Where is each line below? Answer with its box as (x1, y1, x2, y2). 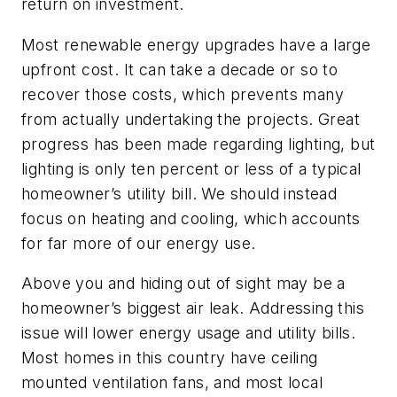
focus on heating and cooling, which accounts (21, 208, 361, 228)
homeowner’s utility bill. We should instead (21, 183, 338, 203)
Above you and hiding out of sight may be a (21, 274, 346, 293)
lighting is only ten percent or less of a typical (21, 159, 362, 178)
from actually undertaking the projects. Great (21, 109, 360, 128)
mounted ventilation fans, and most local (21, 373, 323, 393)
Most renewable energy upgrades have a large (21, 35, 371, 54)
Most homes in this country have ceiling (21, 348, 318, 368)
